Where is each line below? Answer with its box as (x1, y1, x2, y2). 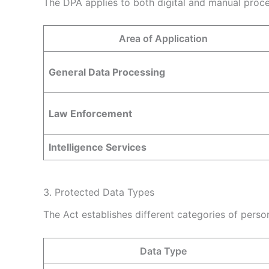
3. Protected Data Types (43, 186, 154, 199)
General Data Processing (49, 66, 165, 79)
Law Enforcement (49, 107, 132, 120)
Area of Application (119, 32, 208, 45)
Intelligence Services (49, 141, 147, 154)
